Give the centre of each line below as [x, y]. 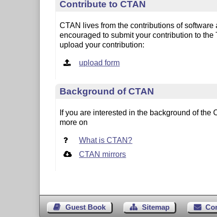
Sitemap [155, 207]
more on [74, 123]
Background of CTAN [107, 92]
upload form [100, 62]
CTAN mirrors [103, 155]
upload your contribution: [102, 45]
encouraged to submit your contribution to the [138, 35]
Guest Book [85, 207]
